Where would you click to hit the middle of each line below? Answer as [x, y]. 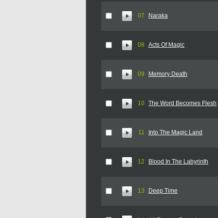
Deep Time [163, 191]
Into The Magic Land [175, 132]
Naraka [158, 16]
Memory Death [168, 74]
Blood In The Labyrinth [178, 162]
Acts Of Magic [166, 45]
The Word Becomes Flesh [182, 103]
